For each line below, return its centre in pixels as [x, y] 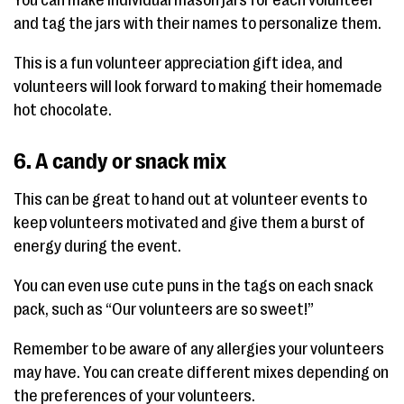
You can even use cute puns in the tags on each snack [193, 285]
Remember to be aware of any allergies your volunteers [199, 349]
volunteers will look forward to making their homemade [198, 86]
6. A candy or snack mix [120, 161]
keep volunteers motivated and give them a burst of [189, 222]
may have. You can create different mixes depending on [201, 372]
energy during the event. [97, 246]
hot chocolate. [63, 110]
